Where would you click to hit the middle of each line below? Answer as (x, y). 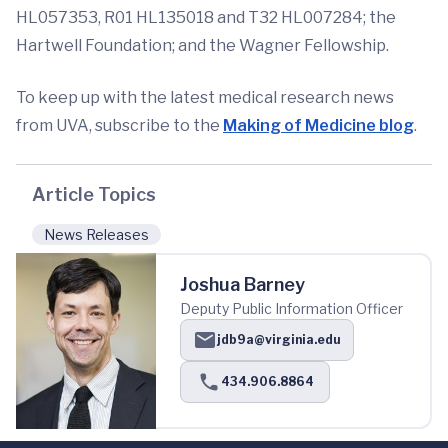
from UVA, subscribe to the (119, 125)
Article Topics (94, 194)
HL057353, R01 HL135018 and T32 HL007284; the (206, 17)
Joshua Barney (242, 284)
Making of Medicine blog (318, 125)
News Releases (96, 234)
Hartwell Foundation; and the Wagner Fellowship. (202, 45)
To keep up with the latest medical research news (205, 97)
